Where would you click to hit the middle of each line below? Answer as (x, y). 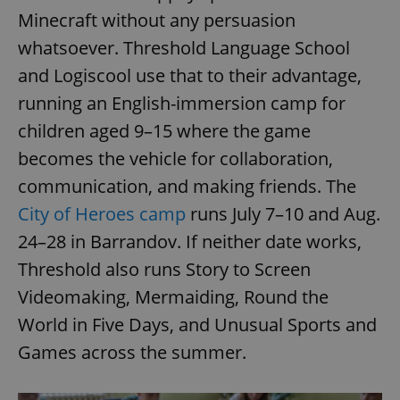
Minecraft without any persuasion (157, 20)
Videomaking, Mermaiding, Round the (173, 296)
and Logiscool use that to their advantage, (190, 75)
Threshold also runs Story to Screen (164, 269)
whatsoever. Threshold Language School (184, 47)
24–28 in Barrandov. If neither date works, (190, 241)
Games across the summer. (132, 352)
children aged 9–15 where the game (164, 130)
